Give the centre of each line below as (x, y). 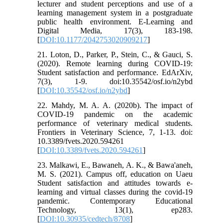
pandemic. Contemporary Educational (115, 201)
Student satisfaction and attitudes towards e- (115, 183)
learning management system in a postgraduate (115, 12)
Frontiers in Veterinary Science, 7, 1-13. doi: (115, 132)
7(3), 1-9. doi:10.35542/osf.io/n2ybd (115, 81)
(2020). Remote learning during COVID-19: (115, 63)
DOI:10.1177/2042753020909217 (94, 39)
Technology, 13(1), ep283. (115, 210)
